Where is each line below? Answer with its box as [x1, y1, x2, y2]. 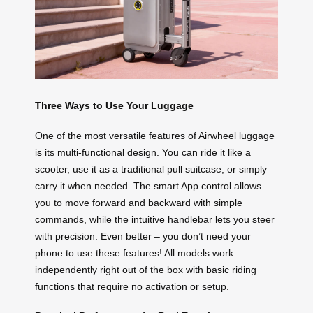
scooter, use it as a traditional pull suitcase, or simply [35, 163, 267, 175]
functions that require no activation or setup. [35, 280, 229, 292]
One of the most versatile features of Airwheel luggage [35, 129, 275, 141]
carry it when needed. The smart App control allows [35, 180, 261, 191]
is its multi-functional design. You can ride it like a [35, 146, 251, 158]
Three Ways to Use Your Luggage [35, 99, 194, 111]
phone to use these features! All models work [35, 247, 233, 259]
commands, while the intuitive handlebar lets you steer [35, 213, 275, 225]
